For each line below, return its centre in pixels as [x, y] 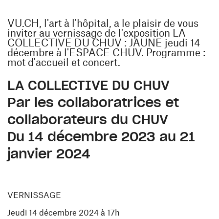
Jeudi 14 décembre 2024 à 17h [64, 212]
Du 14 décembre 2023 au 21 [101, 137]
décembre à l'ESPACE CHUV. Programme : [106, 52]
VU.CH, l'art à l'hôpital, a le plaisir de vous [103, 23]
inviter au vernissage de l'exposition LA [97, 33]
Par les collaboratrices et [93, 102]
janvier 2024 [49, 154]
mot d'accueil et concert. [64, 62]
